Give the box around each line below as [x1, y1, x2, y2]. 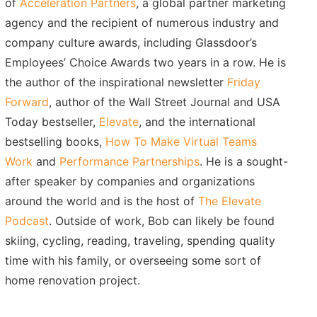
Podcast [4, 214, 49, 229]
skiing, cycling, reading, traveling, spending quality [4, 234, 275, 248]
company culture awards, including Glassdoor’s [4, 35, 257, 50]
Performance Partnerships [59, 154, 200, 169]
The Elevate [197, 194, 261, 209]
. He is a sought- [199, 154, 288, 169]
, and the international [138, 115, 255, 129]
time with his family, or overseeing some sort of [4, 253, 261, 268]
